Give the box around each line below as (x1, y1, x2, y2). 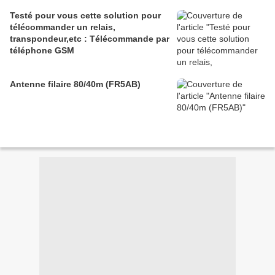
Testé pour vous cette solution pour (10, 10, 161, 21)
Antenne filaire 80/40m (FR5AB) (10, 79, 141, 90)
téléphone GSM (10, 45, 74, 56)
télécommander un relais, (10, 22, 115, 33)
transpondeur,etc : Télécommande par (10, 34, 169, 44)
